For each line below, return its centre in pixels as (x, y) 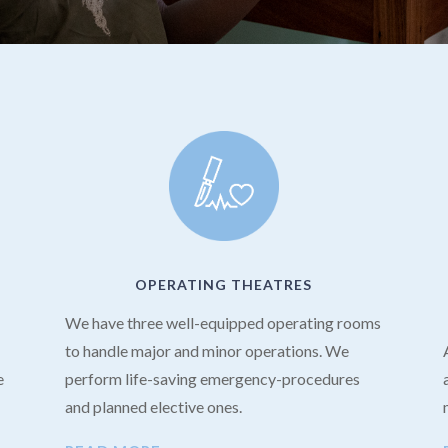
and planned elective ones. (153, 406)
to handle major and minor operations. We (206, 350)
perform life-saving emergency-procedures (212, 378)
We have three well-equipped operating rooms (222, 322)
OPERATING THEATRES (224, 284)
